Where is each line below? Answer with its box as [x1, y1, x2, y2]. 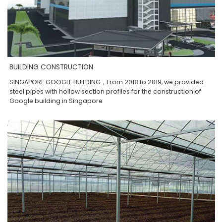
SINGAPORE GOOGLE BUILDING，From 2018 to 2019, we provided [9, 77, 204, 86]
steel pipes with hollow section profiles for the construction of [9, 87, 202, 96]
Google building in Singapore [9, 96, 103, 105]
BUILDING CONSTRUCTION [9, 62, 94, 72]
